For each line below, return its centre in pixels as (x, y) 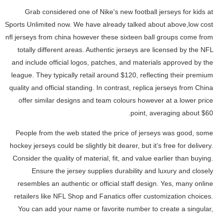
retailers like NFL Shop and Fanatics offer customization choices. (114, 196)
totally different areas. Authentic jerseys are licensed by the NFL (115, 50)
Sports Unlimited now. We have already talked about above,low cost (109, 25)
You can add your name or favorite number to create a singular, (116, 209)
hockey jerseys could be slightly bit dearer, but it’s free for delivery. (111, 145)
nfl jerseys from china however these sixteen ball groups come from (109, 37)
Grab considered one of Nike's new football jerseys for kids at (119, 12)
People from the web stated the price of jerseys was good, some (114, 133)
